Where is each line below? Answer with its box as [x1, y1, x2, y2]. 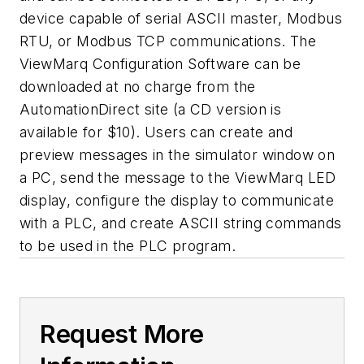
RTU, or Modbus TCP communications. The [19, 32, 317, 50]
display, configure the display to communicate [19, 192, 334, 210]
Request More [40, 319, 204, 349]
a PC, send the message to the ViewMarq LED [19, 169, 336, 187]
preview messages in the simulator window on [19, 146, 336, 164]
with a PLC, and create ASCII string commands [19, 214, 342, 232]
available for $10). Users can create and [19, 123, 292, 141]
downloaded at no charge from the [19, 78, 256, 96]
